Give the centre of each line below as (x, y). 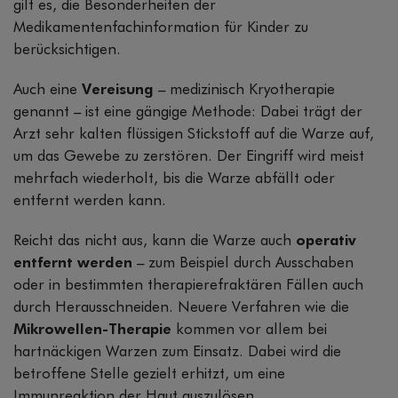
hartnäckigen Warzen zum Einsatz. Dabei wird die (177, 353)
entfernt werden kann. (90, 202)
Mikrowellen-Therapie (95, 330)
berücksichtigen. (67, 51)
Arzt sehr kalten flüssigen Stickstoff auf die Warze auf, (194, 135)
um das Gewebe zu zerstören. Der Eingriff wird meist (189, 157)
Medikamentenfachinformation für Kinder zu (161, 28)
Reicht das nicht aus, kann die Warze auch (155, 242)
